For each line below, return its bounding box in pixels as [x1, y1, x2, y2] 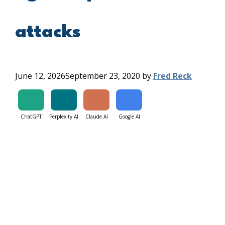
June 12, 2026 [15, 70, 65, 82]
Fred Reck [153, 70, 192, 82]
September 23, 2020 [65, 70, 140, 82]
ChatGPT [21, 113, 42, 121]
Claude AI [85, 113, 108, 121]
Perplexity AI [49, 113, 79, 121]
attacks [15, 23, 81, 41]
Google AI [118, 113, 140, 121]
